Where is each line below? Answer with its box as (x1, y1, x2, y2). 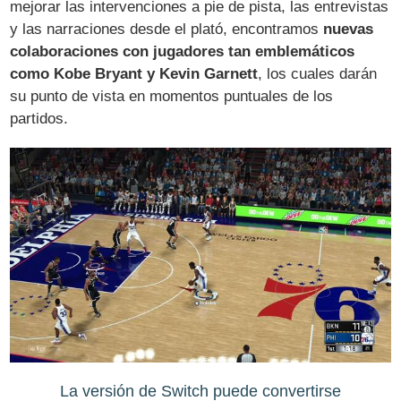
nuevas (323, 21, 374, 38)
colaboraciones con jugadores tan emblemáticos (10, 43, 355, 61)
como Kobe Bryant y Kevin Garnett (10, 65, 259, 83)
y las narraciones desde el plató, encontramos (10, 21, 324, 38)
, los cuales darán (258, 65, 378, 83)
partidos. (10, 110, 69, 128)
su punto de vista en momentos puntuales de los (10, 88, 334, 106)
